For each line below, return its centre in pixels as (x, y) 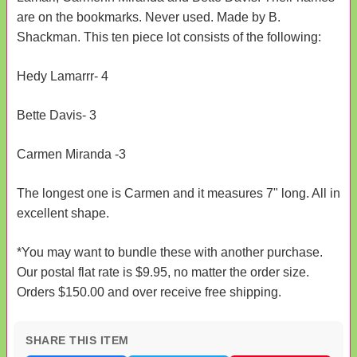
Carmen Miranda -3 (71, 154)
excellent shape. (63, 213)
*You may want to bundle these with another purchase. (170, 252)
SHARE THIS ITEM (77, 340)
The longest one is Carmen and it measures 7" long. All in (178, 193)
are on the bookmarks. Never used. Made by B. (149, 17)
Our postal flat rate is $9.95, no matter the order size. (163, 272)
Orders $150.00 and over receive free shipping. (149, 292)
